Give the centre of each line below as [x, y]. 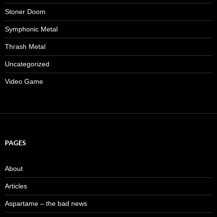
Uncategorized [27, 64]
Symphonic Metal [31, 29]
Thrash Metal [25, 46]
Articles [16, 186]
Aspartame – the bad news [46, 203]
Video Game [24, 81]
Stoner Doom [25, 11]
